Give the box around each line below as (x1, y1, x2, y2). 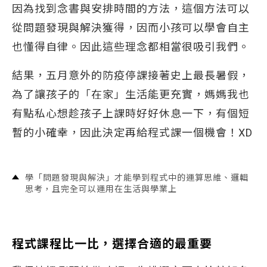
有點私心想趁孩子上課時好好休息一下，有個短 (12, 107, 250, 120)
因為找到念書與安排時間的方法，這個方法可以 (12, 2, 250, 15)
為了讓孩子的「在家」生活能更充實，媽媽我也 (12, 88, 250, 101)
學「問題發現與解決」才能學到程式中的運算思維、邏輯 (25, 173, 249, 182)
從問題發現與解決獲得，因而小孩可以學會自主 (12, 21, 250, 34)
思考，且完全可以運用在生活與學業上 (25, 184, 177, 194)
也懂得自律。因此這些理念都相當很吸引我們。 (12, 41, 250, 53)
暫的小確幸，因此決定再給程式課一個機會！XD (12, 126, 253, 139)
